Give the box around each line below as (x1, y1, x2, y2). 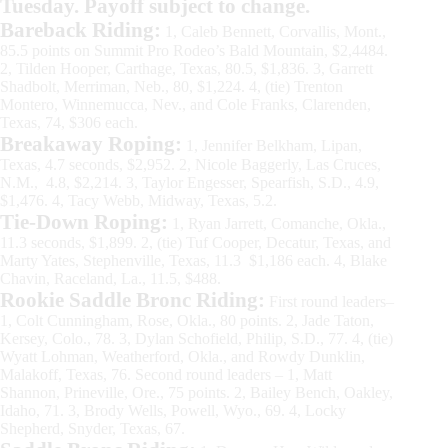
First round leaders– (265, 292, 394, 310)
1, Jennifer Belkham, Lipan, (182, 136, 362, 154)
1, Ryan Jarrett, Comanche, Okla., (168, 214, 386, 232)
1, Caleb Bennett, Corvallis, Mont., (161, 22, 386, 40)
